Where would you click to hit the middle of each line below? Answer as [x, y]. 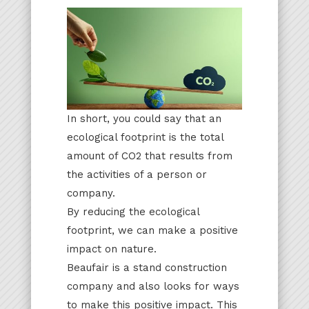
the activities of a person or [137, 174]
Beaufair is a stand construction [147, 267]
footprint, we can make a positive [152, 230]
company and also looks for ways [153, 286]
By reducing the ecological [133, 211]
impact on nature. [111, 249]
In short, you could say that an [144, 118]
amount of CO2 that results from [149, 156]
